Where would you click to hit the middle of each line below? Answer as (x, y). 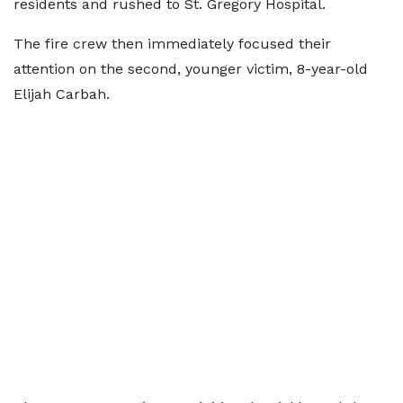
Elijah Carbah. (62, 94)
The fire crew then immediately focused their (172, 44)
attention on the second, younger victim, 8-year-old (191, 69)
